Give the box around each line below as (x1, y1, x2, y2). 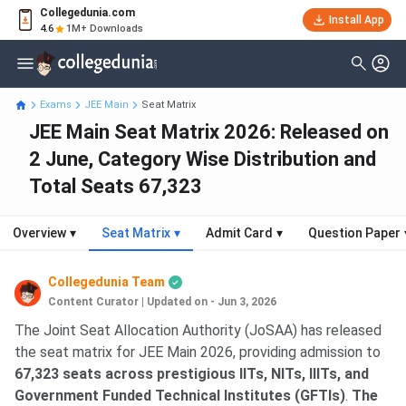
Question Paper (308, 226, 401, 241)
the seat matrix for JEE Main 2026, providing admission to (14, 343, 381, 362)
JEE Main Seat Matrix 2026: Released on (29, 121, 389, 144)
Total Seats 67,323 (29, 175, 202, 198)
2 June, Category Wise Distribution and (29, 148, 376, 171)
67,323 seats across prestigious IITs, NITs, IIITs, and (14, 365, 369, 383)
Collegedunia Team (48, 275, 166, 290)
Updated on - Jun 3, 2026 (147, 295, 277, 309)
